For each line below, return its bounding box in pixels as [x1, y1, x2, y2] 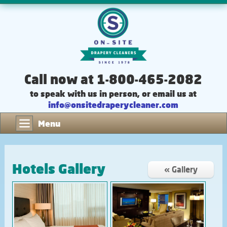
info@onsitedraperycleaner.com [48, 99, 179, 109]
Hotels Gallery [12, 160, 105, 177]
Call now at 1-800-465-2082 [24, 71, 203, 87]
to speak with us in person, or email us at [30, 88, 197, 98]
